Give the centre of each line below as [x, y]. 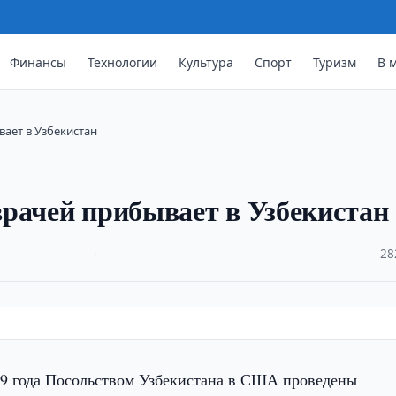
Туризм [335, 62]
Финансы [38, 62]
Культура [206, 62]
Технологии [123, 62]
